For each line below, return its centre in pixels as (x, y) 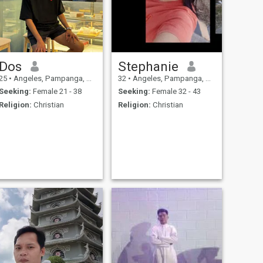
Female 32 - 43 (175, 92)
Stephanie (148, 66)
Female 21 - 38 (56, 92)
